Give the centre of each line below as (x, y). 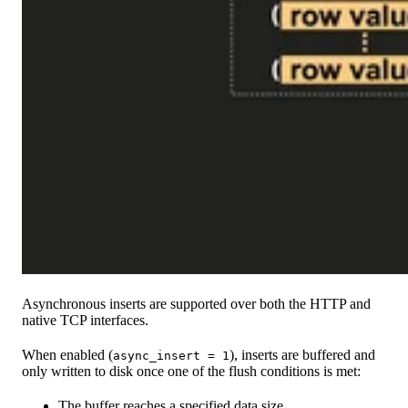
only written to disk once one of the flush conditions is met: (191, 372)
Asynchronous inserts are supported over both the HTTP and (196, 304)
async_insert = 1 (171, 356)
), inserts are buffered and (302, 355)
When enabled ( (67, 355)
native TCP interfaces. (85, 321)
